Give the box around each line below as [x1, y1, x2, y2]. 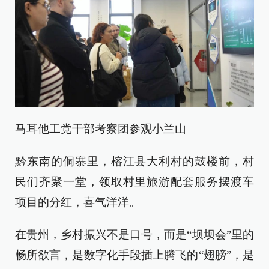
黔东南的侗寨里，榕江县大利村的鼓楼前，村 [15, 155, 254, 168]
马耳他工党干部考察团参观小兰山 [15, 122, 186, 136]
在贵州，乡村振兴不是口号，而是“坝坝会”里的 [15, 228, 254, 241]
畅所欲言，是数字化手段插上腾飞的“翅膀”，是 [15, 249, 254, 262]
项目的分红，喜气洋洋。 [15, 196, 141, 209]
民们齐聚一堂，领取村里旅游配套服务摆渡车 [15, 175, 254, 189]
